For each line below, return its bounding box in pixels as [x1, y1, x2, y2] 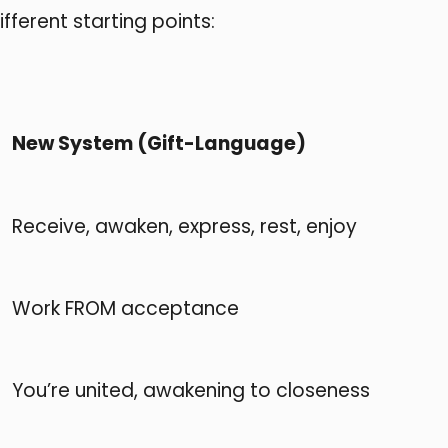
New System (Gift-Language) [12, 130, 306, 158]
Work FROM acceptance [12, 294, 239, 322]
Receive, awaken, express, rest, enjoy [12, 212, 357, 240]
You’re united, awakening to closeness [12, 377, 370, 405]
